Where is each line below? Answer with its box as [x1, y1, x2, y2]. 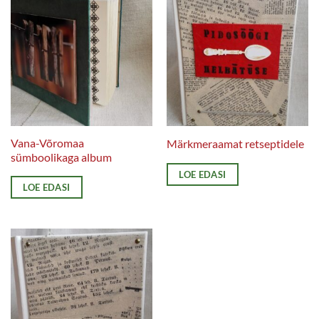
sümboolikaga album [10, 150, 112, 164]
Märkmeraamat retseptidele [166, 137, 304, 151]
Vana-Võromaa [10, 136, 84, 150]
